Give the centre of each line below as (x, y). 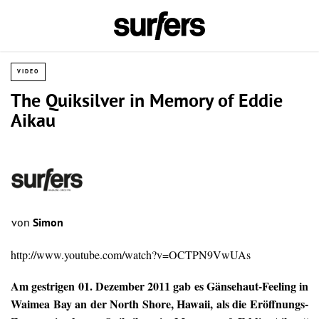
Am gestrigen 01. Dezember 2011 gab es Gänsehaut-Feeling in (159, 286)
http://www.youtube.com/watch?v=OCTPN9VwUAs (131, 254)
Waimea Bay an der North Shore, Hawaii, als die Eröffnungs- (159, 303)
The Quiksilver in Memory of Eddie (147, 103)
